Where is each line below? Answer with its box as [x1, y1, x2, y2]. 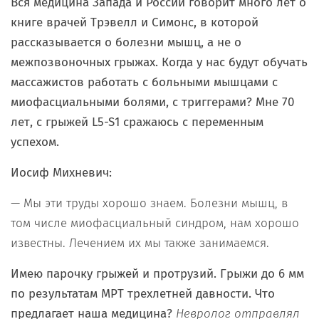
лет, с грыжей [11, 115, 92, 130]
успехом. [11, 135, 59, 150]
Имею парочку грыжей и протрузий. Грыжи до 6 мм [11, 266, 304, 282]
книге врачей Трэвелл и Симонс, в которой [11, 15, 258, 31]
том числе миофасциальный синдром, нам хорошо [11, 216, 299, 231]
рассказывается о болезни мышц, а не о [11, 35, 241, 51]
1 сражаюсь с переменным [115, 115, 263, 130]
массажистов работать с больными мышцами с [11, 75, 278, 90]
